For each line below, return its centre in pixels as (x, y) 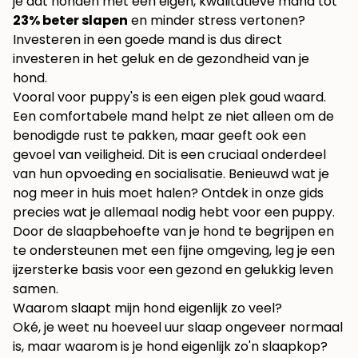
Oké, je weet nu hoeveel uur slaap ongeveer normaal (178, 328)
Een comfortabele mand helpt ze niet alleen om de (173, 117)
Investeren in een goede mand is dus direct (147, 40)
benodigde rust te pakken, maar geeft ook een (159, 136)
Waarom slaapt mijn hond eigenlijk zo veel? (147, 308)
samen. (36, 289)
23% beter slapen (70, 21)
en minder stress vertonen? (217, 21)
